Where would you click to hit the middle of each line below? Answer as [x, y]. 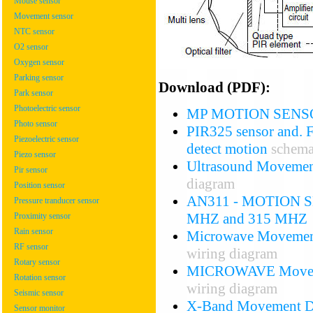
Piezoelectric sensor [46, 139]
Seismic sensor [39, 293]
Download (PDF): [214, 87]
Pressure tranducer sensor [57, 201]
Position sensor [39, 185]
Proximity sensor [42, 216]
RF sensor [31, 247]
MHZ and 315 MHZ [247, 218]
